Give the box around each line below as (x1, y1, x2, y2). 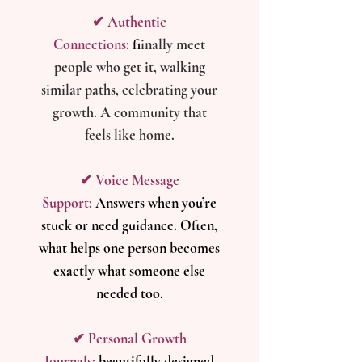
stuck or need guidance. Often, (41, 217, 217, 234)
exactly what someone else (53, 262, 205, 280)
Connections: (53, 36, 133, 53)
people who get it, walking (53, 58, 205, 76)
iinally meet (141, 36, 205, 53)
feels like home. (84, 126, 175, 144)
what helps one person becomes (39, 239, 220, 257)
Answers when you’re (92, 194, 217, 212)
